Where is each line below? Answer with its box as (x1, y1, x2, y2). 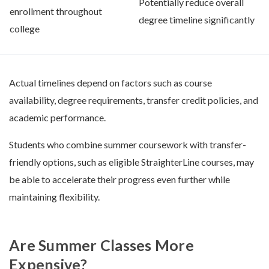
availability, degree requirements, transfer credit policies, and (9, 94, 258, 106)
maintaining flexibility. (9, 190, 100, 202)
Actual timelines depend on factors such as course (9, 76, 212, 88)
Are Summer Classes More (9, 235, 194, 254)
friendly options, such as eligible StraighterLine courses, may (9, 156, 254, 168)
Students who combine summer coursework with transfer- (9, 138, 246, 150)
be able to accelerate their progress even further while (9, 173, 230, 185)
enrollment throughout (10, 5, 102, 17)
